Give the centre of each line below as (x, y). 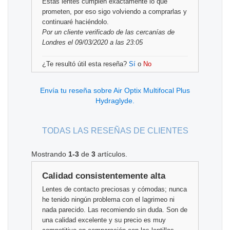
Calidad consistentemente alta (104, 176)
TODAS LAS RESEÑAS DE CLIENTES (115, 131)
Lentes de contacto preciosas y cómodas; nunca (114, 189)
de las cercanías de (144, 32)
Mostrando (50, 154)
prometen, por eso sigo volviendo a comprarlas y (114, 12)
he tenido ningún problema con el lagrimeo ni (108, 200)
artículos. (111, 154)
